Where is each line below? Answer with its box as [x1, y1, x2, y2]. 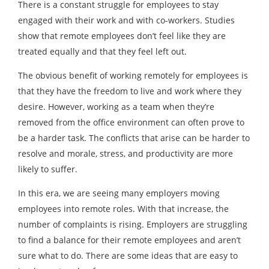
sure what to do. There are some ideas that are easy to [18, 250, 238, 261]
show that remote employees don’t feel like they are [18, 30, 226, 41]
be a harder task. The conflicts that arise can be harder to [18, 132, 250, 144]
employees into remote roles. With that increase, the [18, 203, 229, 214]
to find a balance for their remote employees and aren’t [18, 234, 241, 246]
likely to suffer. [18, 163, 77, 175]
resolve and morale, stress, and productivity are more [18, 148, 233, 159]
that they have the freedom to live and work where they [18, 85, 241, 97]
